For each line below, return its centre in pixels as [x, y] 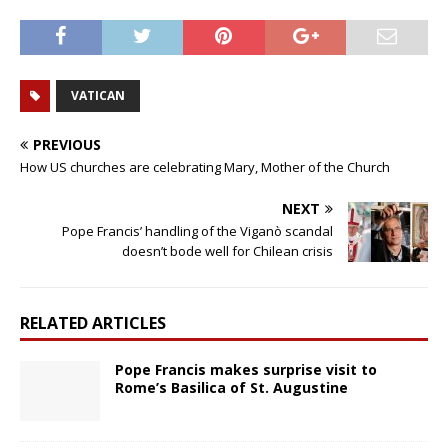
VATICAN [98, 96]
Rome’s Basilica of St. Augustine [231, 388]
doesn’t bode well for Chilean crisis [227, 251]
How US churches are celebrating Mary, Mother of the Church [205, 167]
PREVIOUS [67, 145]
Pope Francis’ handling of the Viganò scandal [197, 231]
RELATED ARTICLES [93, 323]
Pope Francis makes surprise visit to [246, 370]
